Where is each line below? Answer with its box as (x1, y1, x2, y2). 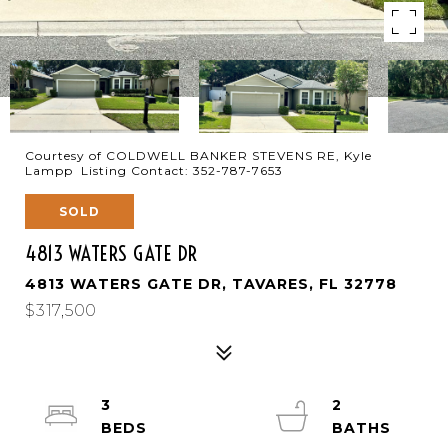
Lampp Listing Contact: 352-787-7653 (25, 163, 287, 178)
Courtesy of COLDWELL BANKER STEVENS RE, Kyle (25, 148, 372, 163)
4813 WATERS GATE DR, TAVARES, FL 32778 (25, 275, 397, 293)
